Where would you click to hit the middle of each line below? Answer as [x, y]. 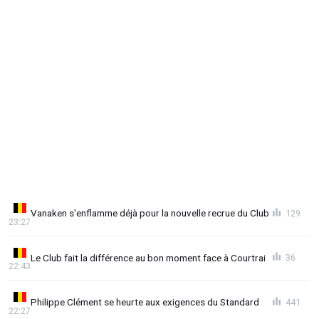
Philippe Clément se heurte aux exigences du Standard [145, 302]
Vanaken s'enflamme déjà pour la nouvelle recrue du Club [150, 213]
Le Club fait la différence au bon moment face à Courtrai [148, 257]
